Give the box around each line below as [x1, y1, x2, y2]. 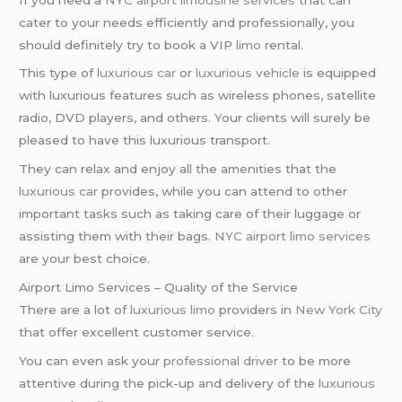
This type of [19, 66, 98, 81]
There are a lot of [19, 302, 131, 318]
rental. [261, 37, 304, 52]
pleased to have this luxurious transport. [19, 133, 271, 148]
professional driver [163, 353, 279, 368]
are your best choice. [19, 251, 151, 267]
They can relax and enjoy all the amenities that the [19, 162, 337, 177]
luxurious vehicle [196, 66, 301, 81]
